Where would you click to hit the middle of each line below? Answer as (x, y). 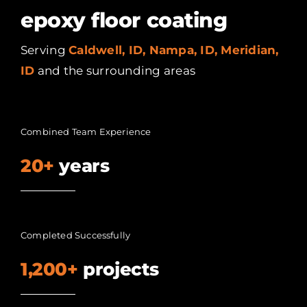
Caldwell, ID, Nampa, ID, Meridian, (174, 50)
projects (119, 270)
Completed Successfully (75, 235)
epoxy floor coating (124, 21)
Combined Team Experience (86, 132)
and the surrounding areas (115, 71)
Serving (45, 50)
